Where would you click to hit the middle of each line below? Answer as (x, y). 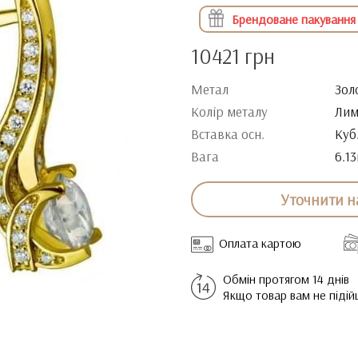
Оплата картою (260, 243)
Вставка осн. (228, 134)
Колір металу (229, 111)
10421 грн (233, 56)
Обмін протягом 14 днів (286, 279)
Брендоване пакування (293, 19)
